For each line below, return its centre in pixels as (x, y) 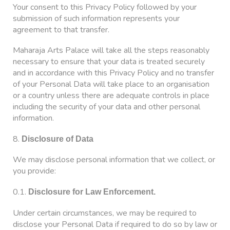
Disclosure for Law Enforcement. (92, 191)
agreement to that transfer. (61, 30)
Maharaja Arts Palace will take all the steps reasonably (111, 51)
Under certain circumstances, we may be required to (105, 213)
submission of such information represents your (96, 18)
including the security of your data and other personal (107, 107)
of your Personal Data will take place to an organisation (111, 84)
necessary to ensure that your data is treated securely (109, 62)
